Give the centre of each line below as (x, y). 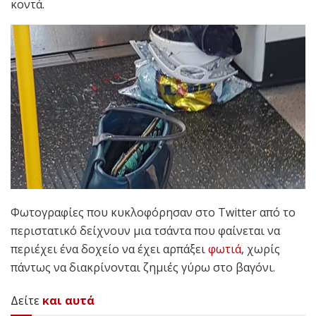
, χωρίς (261, 249)
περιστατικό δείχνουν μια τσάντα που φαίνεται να (145, 230)
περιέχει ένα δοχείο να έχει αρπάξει (109, 249)
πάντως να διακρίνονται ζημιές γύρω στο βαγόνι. (143, 267)
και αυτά (68, 300)
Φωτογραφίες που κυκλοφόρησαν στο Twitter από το (153, 212)
